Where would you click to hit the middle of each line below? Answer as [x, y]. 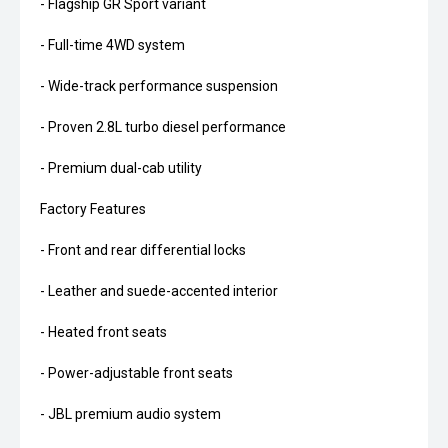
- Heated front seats [103, 332]
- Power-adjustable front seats [136, 373]
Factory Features [93, 209]
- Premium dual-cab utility [121, 168]
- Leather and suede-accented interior [159, 291]
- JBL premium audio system [130, 414]
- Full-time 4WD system [112, 45]
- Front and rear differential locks [143, 250]
